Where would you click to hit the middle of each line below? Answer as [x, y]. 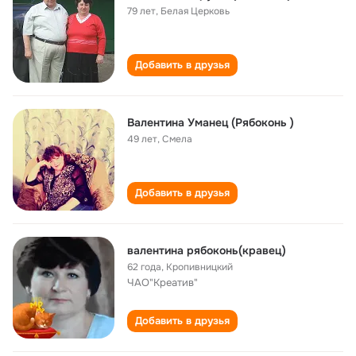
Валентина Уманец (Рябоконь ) [211, 122]
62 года [144, 267]
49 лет [142, 139]
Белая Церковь [195, 11]
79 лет [141, 11]
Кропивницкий [199, 267]
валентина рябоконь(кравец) [207, 250]
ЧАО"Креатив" [163, 282]
